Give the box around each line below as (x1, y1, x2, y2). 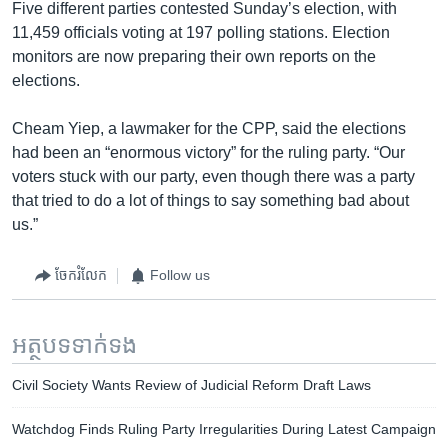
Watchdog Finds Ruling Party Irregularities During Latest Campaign (12, 420, 436, 437)
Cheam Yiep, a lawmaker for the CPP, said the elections (12, 119, 406, 137)
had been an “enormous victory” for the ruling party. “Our (12, 143, 405, 161)
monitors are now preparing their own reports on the (12, 47, 376, 65)
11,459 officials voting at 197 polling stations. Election (12, 23, 390, 41)
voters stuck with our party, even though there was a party (12, 167, 415, 185)
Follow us (150, 267, 210, 283)
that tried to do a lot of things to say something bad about (12, 191, 409, 209)
